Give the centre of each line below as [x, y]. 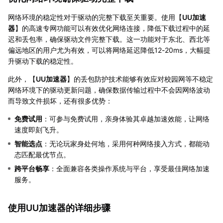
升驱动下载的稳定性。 [43, 61]
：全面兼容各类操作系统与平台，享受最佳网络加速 [129, 168]
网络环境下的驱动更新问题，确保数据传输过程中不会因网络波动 [109, 90]
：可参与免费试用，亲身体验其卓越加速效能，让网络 [126, 118]
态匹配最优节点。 [42, 154]
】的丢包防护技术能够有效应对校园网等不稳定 [140, 79]
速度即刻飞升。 [39, 129]
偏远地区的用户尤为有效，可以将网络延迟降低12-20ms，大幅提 [109, 50]
